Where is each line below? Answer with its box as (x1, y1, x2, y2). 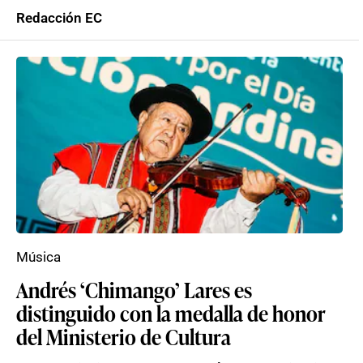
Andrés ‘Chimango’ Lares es (16, 275, 252, 304)
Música (16, 249, 61, 265)
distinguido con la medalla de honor (16, 298, 326, 327)
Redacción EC (16, 10, 102, 26)
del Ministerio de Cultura (16, 322, 231, 351)
